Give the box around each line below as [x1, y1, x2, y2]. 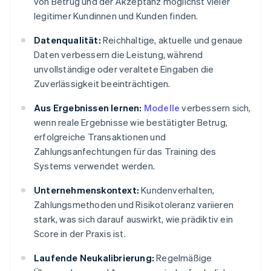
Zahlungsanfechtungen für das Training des [34, 145, 217, 158]
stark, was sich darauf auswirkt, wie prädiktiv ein [34, 213, 233, 226]
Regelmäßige [154, 252, 212, 264]
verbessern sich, [180, 102, 251, 114]
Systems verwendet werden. [34, 160, 155, 172]
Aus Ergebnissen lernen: [34, 102, 142, 114]
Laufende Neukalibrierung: [34, 252, 154, 264]
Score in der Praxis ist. [34, 227, 126, 240]
